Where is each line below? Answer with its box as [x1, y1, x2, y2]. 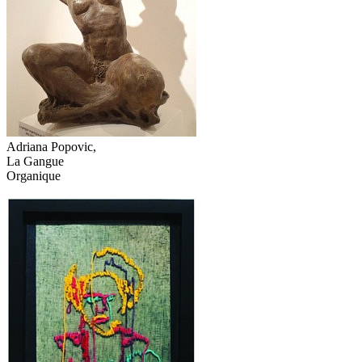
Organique [6, 169, 61, 183]
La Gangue [6, 154, 64, 169]
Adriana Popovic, [6, 140, 96, 154]
